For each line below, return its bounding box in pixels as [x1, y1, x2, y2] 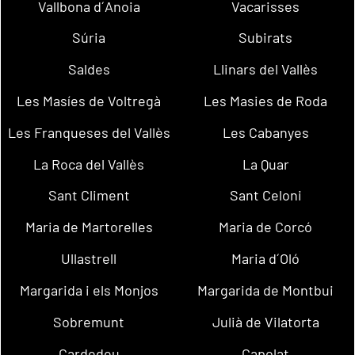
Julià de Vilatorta [212, 312, 319, 330]
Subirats [239, 29, 293, 47]
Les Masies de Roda [204, 92, 328, 110]
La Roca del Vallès [33, 155, 145, 173]
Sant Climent [48, 186, 130, 204]
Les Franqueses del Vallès [7, 123, 170, 141]
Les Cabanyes [222, 123, 309, 141]
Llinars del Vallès [213, 60, 319, 78]
